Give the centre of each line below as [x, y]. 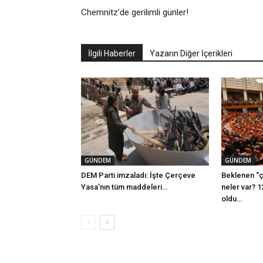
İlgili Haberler [112, 53]
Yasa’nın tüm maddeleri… [124, 187]
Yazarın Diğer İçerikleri [191, 53]
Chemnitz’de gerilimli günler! [135, 12]
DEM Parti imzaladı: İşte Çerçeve [138, 175]
